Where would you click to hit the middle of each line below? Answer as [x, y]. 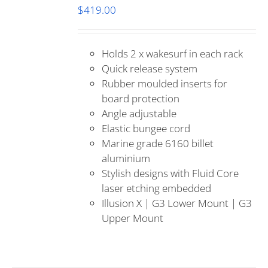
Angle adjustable [139, 113]
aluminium [126, 158]
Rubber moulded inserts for [165, 83]
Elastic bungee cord [146, 128]
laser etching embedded [157, 188]
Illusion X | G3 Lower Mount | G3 [177, 203]
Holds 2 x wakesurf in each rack [173, 54]
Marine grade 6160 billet [158, 143]
